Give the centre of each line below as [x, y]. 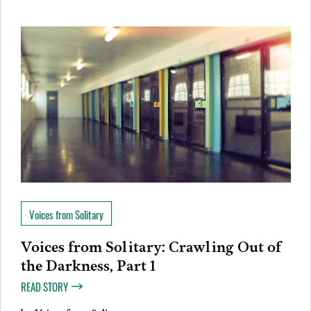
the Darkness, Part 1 [88, 263]
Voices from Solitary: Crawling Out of [151, 245]
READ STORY [44, 286]
